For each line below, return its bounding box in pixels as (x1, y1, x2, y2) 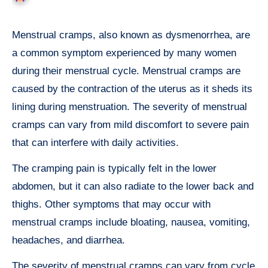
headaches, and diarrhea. (12, 234, 125, 246)
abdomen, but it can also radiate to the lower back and (12, 180, 254, 192)
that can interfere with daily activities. (12, 136, 179, 148)
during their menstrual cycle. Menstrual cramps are (12, 65, 240, 77)
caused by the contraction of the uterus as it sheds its (12, 83, 252, 95)
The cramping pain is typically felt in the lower (12, 162, 217, 174)
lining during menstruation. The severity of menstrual (12, 100, 247, 112)
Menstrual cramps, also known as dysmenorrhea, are (12, 29, 20, 41)
